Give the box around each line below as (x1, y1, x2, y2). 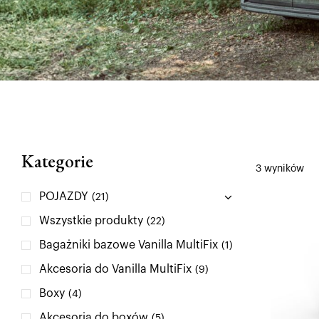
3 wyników (255, 163, 304, 174)
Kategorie (21, 150, 93, 172)
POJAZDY (39, 191, 88, 202)
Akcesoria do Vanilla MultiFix (39, 263, 192, 275)
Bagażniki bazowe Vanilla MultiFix (39, 239, 218, 251)
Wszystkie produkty (39, 215, 143, 226)
